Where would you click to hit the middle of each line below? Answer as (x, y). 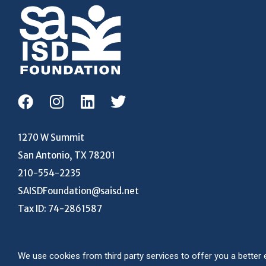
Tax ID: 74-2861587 (60, 208)
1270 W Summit (51, 137)
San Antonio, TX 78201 (66, 155)
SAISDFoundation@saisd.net (78, 191)
